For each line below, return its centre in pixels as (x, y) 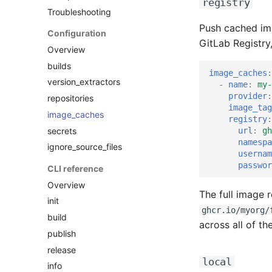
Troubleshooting (79, 12)
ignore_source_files (85, 147)
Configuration (77, 33)
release (62, 250)
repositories (70, 98)
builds (59, 66)
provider (248, 96)
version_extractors (84, 82)
